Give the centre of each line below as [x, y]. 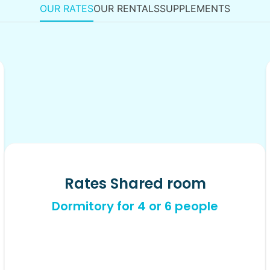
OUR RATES [67, 9]
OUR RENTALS [127, 9]
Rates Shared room [135, 184]
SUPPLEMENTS [195, 9]
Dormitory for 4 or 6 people [135, 206]
